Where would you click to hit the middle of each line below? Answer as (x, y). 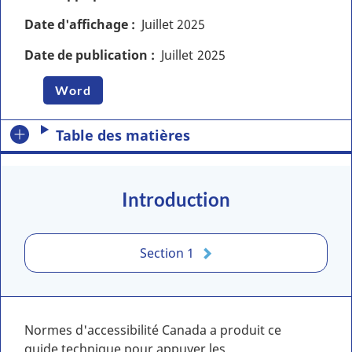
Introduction (176, 199)
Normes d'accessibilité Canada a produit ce (153, 330)
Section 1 (167, 253)
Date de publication (86, 55)
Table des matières (123, 135)
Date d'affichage (76, 24)
